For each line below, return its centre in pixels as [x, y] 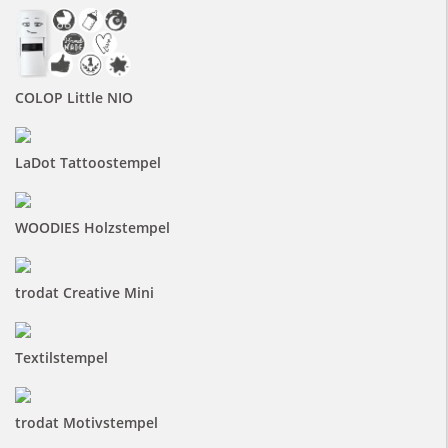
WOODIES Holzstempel [92, 228]
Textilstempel [61, 358]
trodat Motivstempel [86, 423]
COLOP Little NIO [73, 98]
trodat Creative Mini [84, 293]
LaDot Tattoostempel [87, 163]
